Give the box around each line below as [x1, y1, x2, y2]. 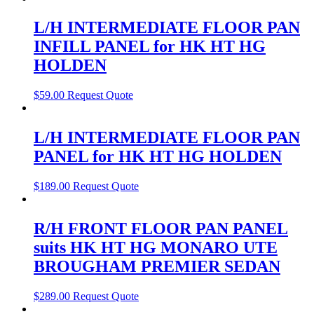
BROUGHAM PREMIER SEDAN [34, 257, 280, 276]
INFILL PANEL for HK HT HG [34, 37, 266, 56]
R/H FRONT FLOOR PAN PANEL [34, 219, 288, 238]
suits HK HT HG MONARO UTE [34, 238, 278, 257]
